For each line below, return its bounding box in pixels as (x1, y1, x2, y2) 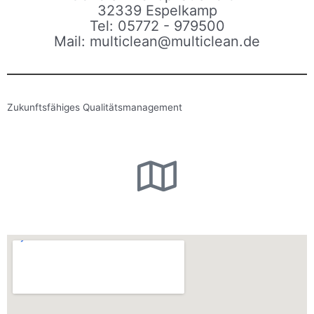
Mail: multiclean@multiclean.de (54, 33, 260, 50)
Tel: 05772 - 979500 (89, 18, 225, 35)
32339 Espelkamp (97, 2, 217, 20)
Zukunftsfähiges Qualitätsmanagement (7, 102, 182, 114)
